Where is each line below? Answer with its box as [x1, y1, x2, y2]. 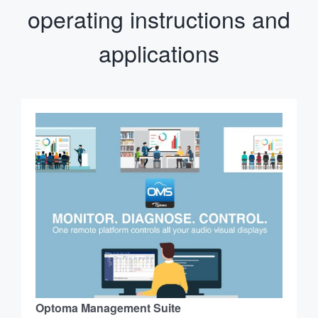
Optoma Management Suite [35, 299, 181, 316]
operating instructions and [28, 1, 290, 35]
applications [99, 35, 219, 69]
